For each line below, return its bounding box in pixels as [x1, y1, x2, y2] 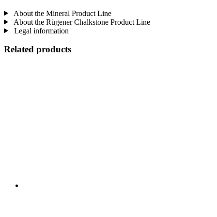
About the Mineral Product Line [12, 9, 111, 17]
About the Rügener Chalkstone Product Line [12, 17, 150, 26]
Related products [4, 44, 71, 55]
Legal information [12, 26, 69, 35]
